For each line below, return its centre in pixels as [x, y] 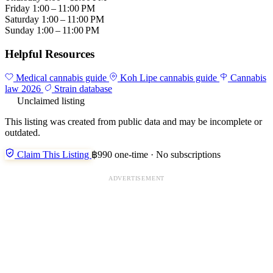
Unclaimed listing [51, 101]
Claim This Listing [53, 154]
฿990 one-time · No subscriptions [156, 154]
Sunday [21, 30]
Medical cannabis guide [61, 77]
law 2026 [24, 88]
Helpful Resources [50, 54]
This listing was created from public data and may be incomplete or [133, 121]
